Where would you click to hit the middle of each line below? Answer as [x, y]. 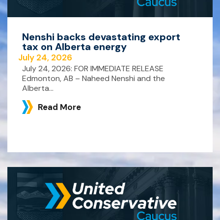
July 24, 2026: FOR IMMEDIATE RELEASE [93, 68]
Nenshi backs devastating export [101, 37]
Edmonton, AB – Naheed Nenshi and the [94, 78]
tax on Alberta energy [74, 46]
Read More [59, 107]
